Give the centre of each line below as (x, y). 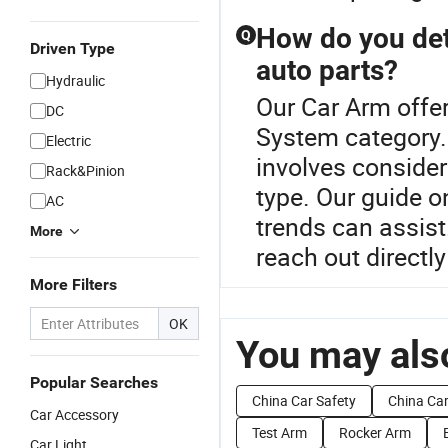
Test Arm (279, 432)
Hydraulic (75, 80)
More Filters (73, 284)
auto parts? (327, 70)
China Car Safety (304, 400)
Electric (68, 140)
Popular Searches (94, 382)
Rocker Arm (375, 432)
